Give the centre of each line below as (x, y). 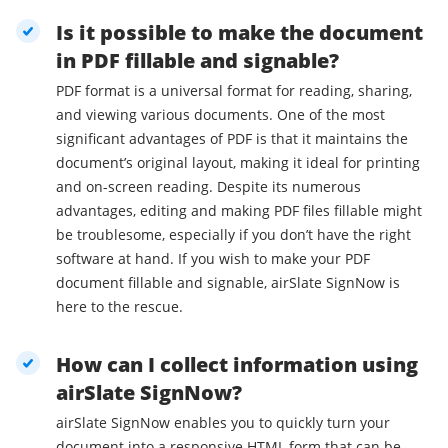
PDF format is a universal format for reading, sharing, (234, 91)
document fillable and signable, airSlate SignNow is (228, 283)
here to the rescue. (119, 307)
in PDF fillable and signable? (197, 61)
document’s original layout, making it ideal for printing (238, 163)
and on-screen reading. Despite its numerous (208, 187)
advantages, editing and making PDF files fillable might (239, 211)
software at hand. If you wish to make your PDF (213, 259)
